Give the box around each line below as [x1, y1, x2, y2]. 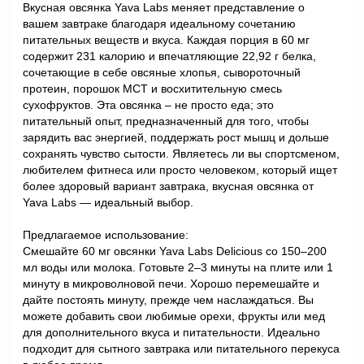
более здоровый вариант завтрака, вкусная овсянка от [23, 180, 314, 193]
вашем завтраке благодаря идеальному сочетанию [23, 17, 296, 30]
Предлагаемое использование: [23, 228, 188, 241]
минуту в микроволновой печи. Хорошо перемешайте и [23, 277, 319, 290]
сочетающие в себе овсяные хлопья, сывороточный [23, 66, 301, 79]
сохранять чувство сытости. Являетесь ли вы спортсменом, [23, 147, 340, 160]
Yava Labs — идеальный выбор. [23, 196, 193, 209]
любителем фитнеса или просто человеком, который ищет [23, 163, 337, 176]
